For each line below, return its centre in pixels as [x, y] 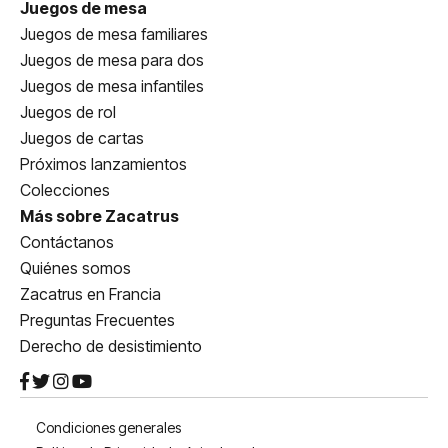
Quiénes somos [75, 268]
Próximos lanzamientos [103, 164]
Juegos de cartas [82, 138]
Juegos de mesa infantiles [112, 86]
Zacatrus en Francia [90, 294]
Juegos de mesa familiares [114, 34]
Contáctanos [67, 242]
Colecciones [65, 190]
